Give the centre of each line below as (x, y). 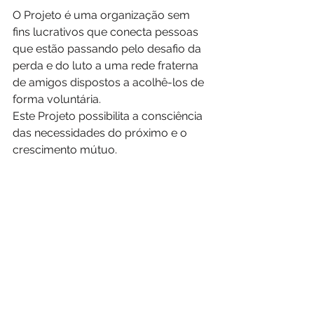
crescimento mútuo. (65, 150)
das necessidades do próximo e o (101, 133)
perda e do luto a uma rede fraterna (107, 66)
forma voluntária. (60, 100)
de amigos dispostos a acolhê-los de (110, 83)
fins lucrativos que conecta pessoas (107, 32)
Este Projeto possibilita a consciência (109, 116)
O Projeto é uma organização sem (103, 15)
